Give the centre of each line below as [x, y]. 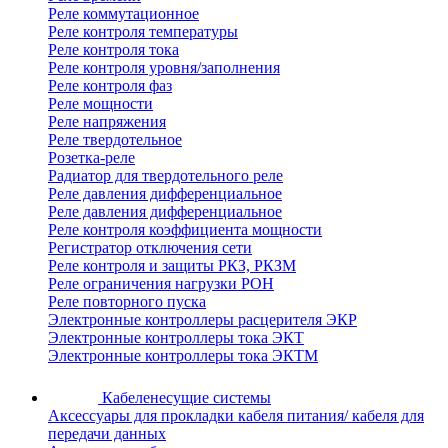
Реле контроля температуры [143, 32]
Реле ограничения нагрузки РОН [161, 284]
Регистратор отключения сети [150, 248]
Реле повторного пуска [127, 302]
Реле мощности [100, 104]
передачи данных [107, 434]
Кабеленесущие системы [186, 398]
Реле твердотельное [115, 140]
